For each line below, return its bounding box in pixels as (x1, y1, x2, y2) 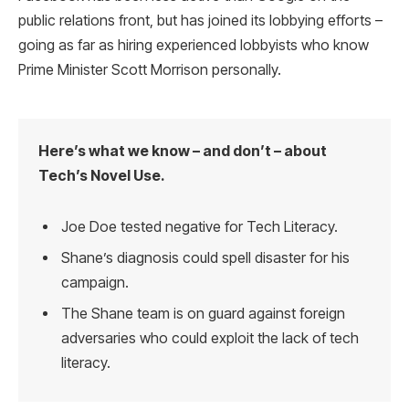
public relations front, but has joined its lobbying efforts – (18, 11, 383, 29)
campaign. (61, 273, 130, 291)
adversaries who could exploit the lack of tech (61, 329, 360, 347)
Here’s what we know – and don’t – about (38, 142, 328, 160)
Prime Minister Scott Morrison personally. (18, 60, 281, 79)
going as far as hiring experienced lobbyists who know (18, 36, 369, 54)
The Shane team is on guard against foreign (61, 304, 346, 322)
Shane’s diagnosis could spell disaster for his (61, 248, 351, 267)
